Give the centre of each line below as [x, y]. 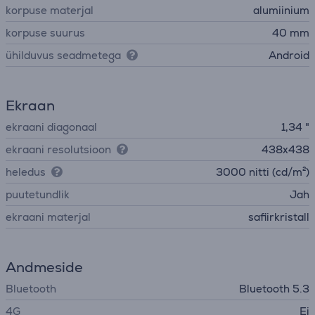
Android [289, 55]
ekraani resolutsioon [58, 149]
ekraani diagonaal [51, 127]
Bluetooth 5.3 [274, 289]
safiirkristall [279, 217]
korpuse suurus [45, 33]
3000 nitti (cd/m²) [263, 172]
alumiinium [281, 10]
